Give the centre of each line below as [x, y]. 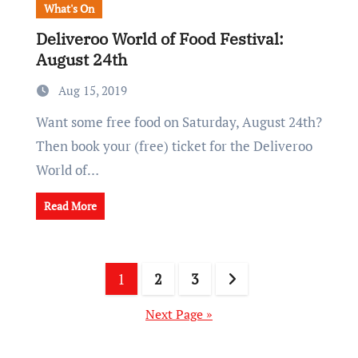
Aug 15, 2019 [92, 90]
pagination [83, 311]
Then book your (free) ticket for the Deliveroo [174, 146]
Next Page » [179, 314]
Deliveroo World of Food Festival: [159, 39]
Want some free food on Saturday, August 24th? [42, 122]
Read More [70, 206]
